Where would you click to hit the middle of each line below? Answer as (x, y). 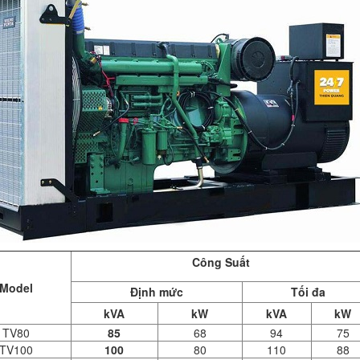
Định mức (156, 292)
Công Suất (223, 262)
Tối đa (308, 292)
